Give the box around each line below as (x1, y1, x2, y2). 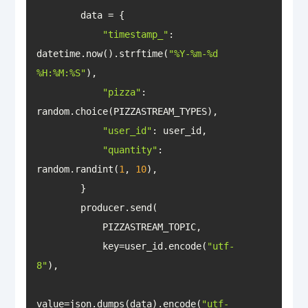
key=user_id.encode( (102, 240, 207, 252)
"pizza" (102, 86, 141, 98)
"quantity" (102, 144, 157, 155)
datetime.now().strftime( (36, 47, 168, 59)
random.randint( (36, 163, 119, 175)
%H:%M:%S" (36, 67, 86, 78)
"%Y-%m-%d (168, 47, 218, 59)
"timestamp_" (102, 28, 168, 40)
